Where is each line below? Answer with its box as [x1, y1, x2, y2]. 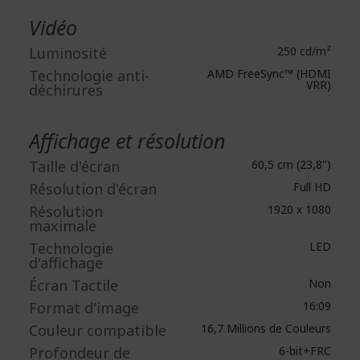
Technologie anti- [29, 66, 149, 85]
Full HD [290, 179, 331, 194]
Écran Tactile [29, 276, 118, 295]
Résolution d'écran [29, 179, 157, 198]
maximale [29, 216, 96, 235]
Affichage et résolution [29, 127, 225, 154]
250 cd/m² [274, 43, 331, 59]
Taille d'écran [29, 157, 120, 176]
